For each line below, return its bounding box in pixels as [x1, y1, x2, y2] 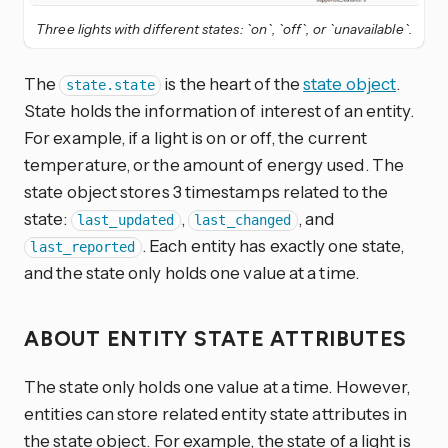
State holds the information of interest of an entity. [24, 100, 415, 122]
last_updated [77, 212, 175, 229]
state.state [65, 77, 155, 94]
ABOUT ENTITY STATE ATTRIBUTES [24, 326, 413, 352]
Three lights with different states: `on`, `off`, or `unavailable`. [36, 20, 412, 37]
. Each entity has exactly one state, [142, 235, 405, 257]
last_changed [194, 212, 292, 229]
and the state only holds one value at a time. [24, 262, 359, 284]
